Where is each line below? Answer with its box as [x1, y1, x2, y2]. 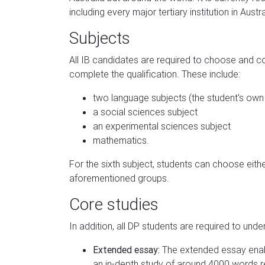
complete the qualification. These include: [69, 68, 240, 80]
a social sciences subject [93, 106, 198, 118]
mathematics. [93, 134, 149, 146]
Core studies [69, 194, 159, 214]
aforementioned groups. [69, 172, 169, 184]
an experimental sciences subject [93, 120, 231, 132]
